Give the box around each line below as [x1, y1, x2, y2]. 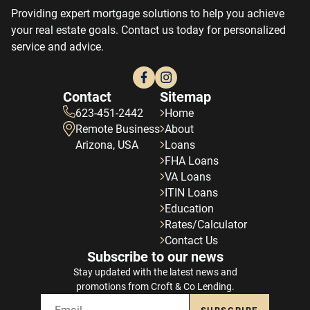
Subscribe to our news [86, 248, 224, 265]
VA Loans [165, 170, 211, 183]
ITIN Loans [165, 185, 218, 199]
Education [165, 201, 214, 215]
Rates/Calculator [165, 217, 247, 231]
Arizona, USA [75, 138, 138, 152]
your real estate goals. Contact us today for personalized [11, 23, 286, 37]
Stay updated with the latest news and [73, 266, 237, 277]
